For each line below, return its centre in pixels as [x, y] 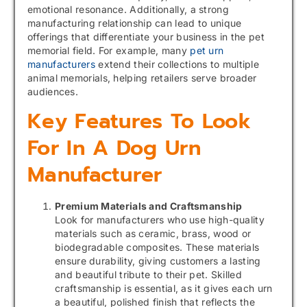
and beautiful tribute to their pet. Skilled [148, 275]
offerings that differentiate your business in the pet [146, 37]
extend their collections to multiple [177, 64]
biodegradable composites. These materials [157, 247]
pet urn [207, 51]
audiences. [53, 92]
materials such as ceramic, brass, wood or [153, 234]
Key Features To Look [139, 122]
